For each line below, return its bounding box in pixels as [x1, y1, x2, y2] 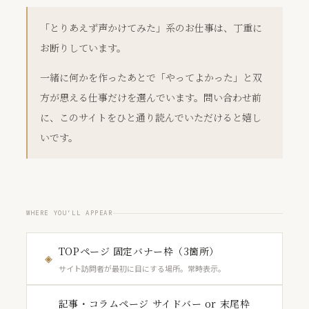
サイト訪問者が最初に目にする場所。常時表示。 [58, 263, 226, 275]
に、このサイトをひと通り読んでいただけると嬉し [39, 110, 261, 124]
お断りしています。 [39, 40, 126, 54]
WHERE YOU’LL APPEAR [26, 209, 113, 218]
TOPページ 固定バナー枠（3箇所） [58, 244, 219, 259]
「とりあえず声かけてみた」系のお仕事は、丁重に [39, 20, 262, 34]
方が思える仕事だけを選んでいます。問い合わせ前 [39, 90, 261, 104]
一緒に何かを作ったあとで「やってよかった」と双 [39, 70, 262, 84]
